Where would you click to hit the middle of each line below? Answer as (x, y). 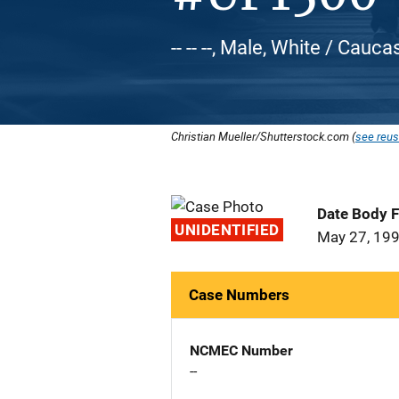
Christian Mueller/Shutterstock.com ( (263, 136)
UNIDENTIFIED (227, 230)
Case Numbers (239, 295)
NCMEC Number (241, 350)
